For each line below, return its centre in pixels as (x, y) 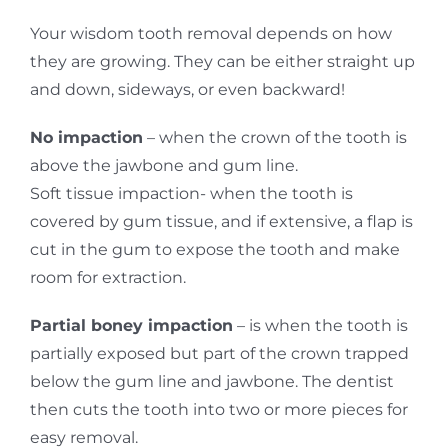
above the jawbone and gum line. (163, 165)
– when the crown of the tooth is (274, 137)
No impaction (86, 137)
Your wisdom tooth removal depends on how (210, 33)
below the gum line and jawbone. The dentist (211, 381)
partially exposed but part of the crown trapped (219, 353)
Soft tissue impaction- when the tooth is (191, 193)
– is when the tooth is (320, 325)
